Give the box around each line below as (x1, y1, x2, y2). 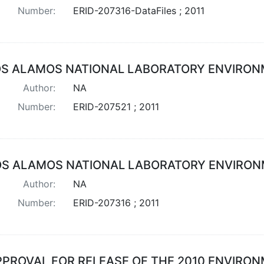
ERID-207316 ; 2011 (72, 196, 159, 209)
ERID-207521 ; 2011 (72, 100, 159, 113)
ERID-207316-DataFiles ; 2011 (72, 4, 204, 16)
